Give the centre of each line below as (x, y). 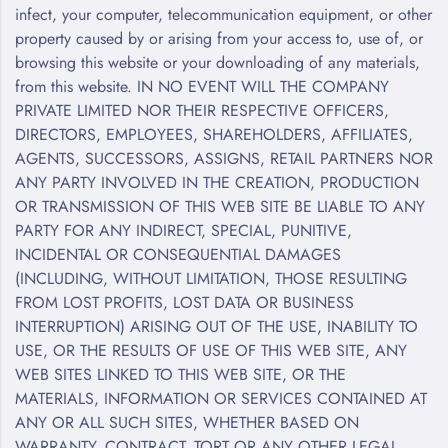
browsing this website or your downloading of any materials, (217, 62)
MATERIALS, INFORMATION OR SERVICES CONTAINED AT (221, 398)
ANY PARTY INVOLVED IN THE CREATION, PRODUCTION (217, 182)
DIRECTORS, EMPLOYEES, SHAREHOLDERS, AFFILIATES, (214, 134)
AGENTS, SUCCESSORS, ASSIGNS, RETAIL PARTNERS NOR (224, 158)
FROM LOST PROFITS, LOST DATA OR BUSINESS (184, 302)
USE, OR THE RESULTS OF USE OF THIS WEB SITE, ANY (211, 350)
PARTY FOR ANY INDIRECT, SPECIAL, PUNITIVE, (183, 230)
